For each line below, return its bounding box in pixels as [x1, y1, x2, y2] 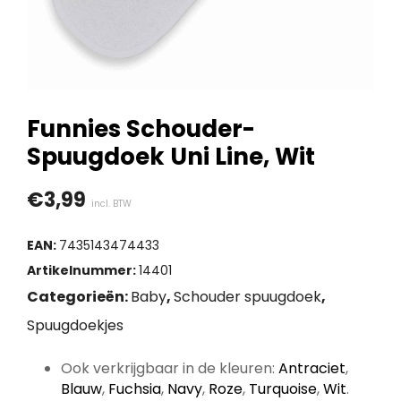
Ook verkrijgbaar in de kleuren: [60, 358, 278, 379]
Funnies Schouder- [27, 113, 255, 145]
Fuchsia [107, 379, 161, 399]
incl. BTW [91, 197, 132, 210]
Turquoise [248, 379, 317, 399]
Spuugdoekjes [27, 315, 124, 336]
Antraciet [277, 358, 346, 379]
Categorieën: [27, 286, 131, 307]
